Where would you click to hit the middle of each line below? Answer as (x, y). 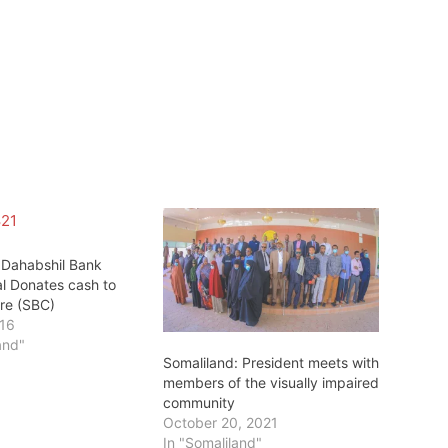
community (198, 402)
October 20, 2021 (220, 422)
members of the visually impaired (270, 382)
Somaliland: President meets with (270, 362)
